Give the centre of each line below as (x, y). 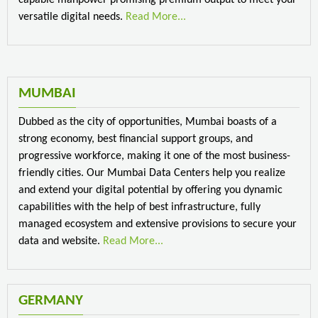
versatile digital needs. (72, 17)
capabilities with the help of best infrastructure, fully (139, 207)
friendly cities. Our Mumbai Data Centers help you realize (152, 173)
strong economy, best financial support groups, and (136, 139)
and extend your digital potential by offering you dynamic (150, 190)
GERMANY (51, 300)
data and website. (61, 241)
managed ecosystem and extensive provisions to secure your (158, 224)
